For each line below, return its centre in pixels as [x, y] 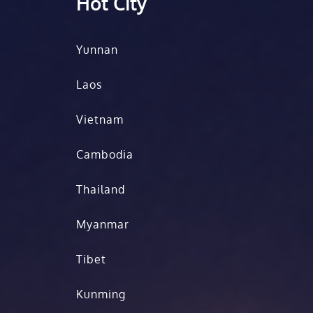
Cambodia [104, 154]
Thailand [100, 189]
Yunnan [97, 49]
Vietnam [100, 119]
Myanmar [102, 224]
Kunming [101, 294]
